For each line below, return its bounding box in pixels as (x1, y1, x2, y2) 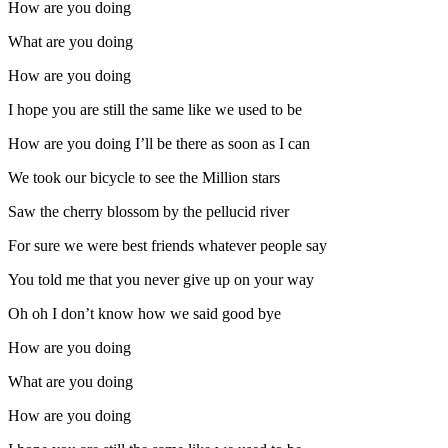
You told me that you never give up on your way (8, 271, 314, 289)
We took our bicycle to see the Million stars (8, 169, 280, 187)
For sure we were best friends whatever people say (8, 237, 327, 255)
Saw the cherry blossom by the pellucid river (8, 203, 289, 221)
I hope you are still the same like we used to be (8, 101, 302, 119)
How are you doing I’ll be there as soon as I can (8, 135, 310, 153)
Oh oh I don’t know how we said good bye (8, 305, 281, 323)
